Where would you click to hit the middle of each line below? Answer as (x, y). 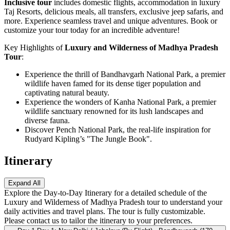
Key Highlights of (34, 47)
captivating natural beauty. (67, 92)
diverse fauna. (47, 120)
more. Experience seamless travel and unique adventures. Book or (111, 21)
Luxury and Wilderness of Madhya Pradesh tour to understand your (113, 202)
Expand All (24, 183)
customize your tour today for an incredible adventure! (92, 30)
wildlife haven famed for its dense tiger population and (113, 83)
